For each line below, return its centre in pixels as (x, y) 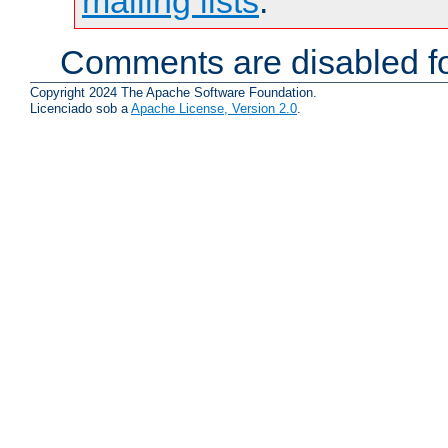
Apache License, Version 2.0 (214, 109)
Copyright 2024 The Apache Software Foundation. (173, 93)
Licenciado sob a (80, 109)
